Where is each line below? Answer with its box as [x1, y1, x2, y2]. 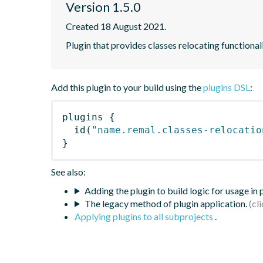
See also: [51, 166, 86, 177]
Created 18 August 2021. [66, 20, 166, 32]
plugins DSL [203, 81, 250, 93]
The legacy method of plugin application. [84, 197, 247, 209]
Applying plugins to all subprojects [75, 210, 215, 222]
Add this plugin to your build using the [51, 81, 203, 93]
